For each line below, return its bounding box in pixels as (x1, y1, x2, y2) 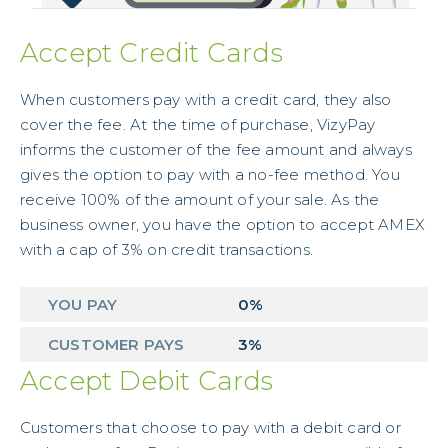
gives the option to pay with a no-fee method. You (20, 164, 400, 184)
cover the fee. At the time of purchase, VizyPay (20, 114, 376, 134)
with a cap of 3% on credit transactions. (20, 239, 318, 259)
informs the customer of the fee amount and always (20, 139, 412, 159)
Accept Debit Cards (20, 364, 274, 397)
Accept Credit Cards (20, 36, 283, 69)
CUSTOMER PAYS (48, 334, 185, 354)
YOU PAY (48, 294, 118, 314)
